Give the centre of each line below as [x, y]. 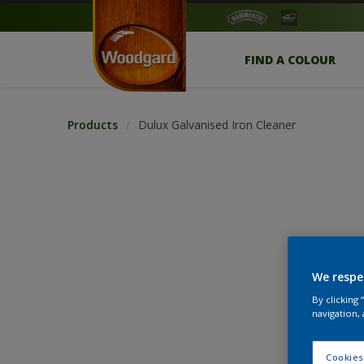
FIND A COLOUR [290, 59]
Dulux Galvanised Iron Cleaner [217, 125]
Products [93, 125]
